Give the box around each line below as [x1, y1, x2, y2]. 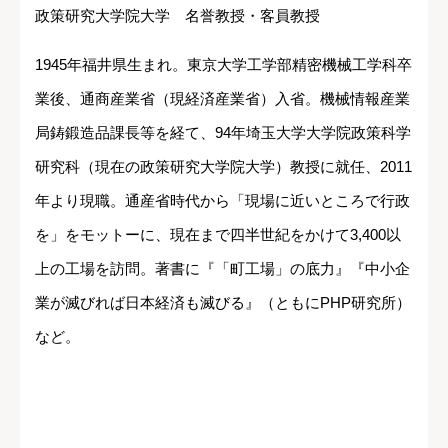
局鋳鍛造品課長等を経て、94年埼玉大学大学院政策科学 [35, 124, 411, 142]
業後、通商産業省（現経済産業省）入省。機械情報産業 [35, 90, 410, 108]
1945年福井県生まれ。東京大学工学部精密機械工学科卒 [35, 56, 412, 74]
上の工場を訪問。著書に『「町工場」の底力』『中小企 [35, 260, 410, 278]
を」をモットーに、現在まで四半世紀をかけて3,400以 [35, 226, 401, 244]
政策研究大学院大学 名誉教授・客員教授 [35, 7, 320, 25]
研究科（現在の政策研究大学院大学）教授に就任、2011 [35, 158, 412, 176]
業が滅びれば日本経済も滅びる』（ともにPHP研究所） [35, 294, 411, 312]
